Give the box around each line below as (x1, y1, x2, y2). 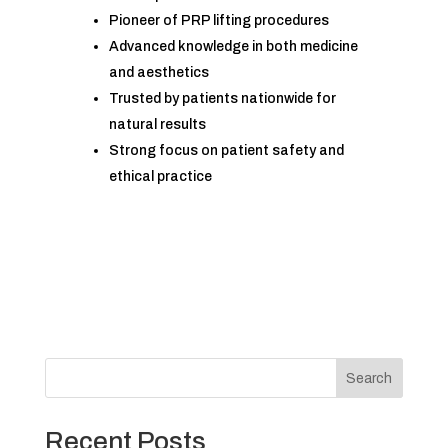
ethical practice (108, 169, 212, 185)
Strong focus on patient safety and (108, 143, 344, 159)
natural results (108, 117, 206, 133)
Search (346, 370, 393, 386)
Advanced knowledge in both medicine (108, 39, 358, 55)
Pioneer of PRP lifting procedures (108, 13, 329, 29)
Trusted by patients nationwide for (108, 91, 336, 107)
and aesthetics (108, 65, 209, 81)
